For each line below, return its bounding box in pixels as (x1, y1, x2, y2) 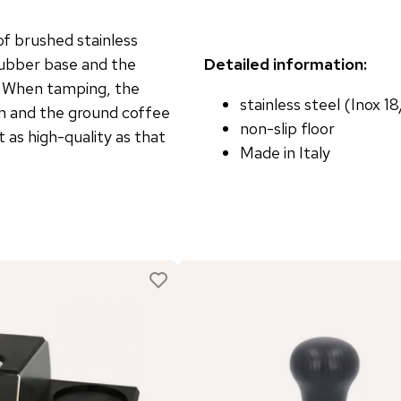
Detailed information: (204, 53, 367, 74)
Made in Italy (240, 141, 330, 163)
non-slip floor (240, 117, 335, 139)
